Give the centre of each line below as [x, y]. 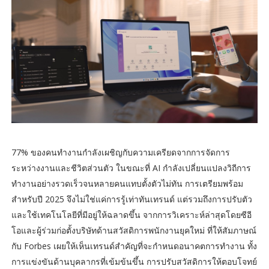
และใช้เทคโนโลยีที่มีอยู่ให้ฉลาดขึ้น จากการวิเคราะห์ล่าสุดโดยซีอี [131, 215]
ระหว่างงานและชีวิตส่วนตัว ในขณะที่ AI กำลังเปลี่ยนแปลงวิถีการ [131, 168]
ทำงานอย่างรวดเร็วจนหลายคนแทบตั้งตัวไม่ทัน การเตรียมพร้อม [127, 184]
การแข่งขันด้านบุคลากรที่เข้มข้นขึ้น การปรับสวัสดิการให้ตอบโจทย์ [134, 262]
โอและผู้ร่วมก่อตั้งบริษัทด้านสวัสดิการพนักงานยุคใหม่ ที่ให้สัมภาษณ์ [134, 231]
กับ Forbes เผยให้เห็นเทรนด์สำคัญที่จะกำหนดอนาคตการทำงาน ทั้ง [134, 246]
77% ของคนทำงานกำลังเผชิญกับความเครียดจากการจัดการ [120, 153]
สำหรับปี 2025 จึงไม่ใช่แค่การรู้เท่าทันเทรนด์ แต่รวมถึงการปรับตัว [131, 199]
